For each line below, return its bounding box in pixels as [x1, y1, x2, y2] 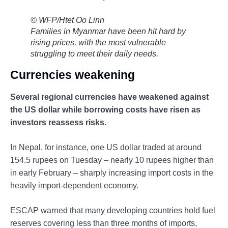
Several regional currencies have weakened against [10, 92, 209, 101]
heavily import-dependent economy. [10, 181, 138, 190]
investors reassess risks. [10, 118, 106, 127]
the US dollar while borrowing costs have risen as [10, 105, 201, 114]
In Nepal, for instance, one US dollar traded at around [10, 142, 202, 152]
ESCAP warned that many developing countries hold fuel [10, 206, 215, 215]
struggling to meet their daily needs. [31, 49, 158, 58]
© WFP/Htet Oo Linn [31, 15, 104, 24]
